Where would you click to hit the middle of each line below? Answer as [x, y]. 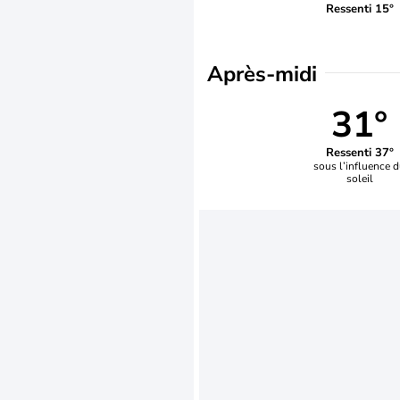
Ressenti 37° [359, 152]
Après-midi [262, 74]
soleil [359, 178]
